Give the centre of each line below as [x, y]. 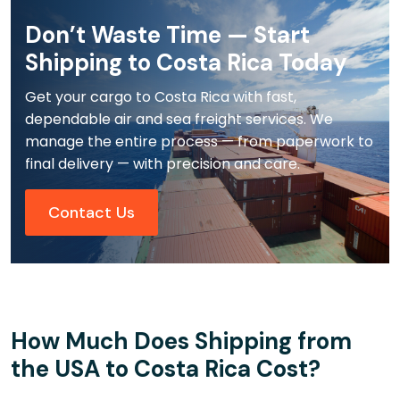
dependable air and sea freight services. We [179, 120]
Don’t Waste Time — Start [167, 35]
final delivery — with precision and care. [162, 164]
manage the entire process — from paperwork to [199, 142]
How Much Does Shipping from [181, 342]
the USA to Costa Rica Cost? [166, 369]
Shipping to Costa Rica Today [186, 63]
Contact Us [92, 213]
